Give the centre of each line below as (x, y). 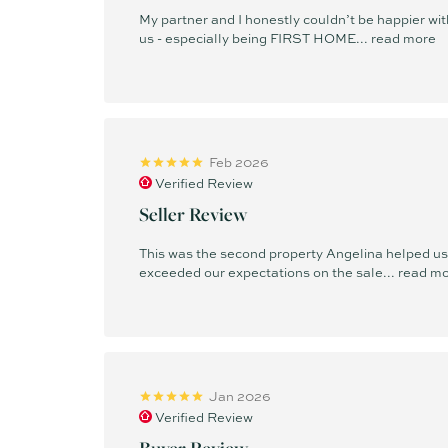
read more (403, 37)
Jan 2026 (240, 396)
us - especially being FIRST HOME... (255, 37)
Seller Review (193, 213)
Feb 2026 (239, 162)
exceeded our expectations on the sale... (268, 271)
